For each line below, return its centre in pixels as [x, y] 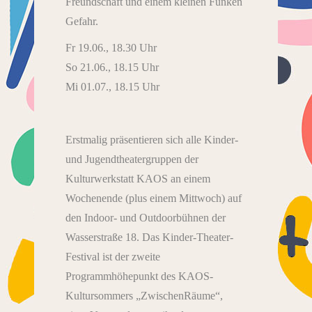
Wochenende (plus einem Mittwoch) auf [154, 198]
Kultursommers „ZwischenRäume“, [144, 295]
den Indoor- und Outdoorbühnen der [146, 217]
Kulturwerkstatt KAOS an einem [138, 178]
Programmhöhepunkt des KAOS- [139, 276]
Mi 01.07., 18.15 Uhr [112, 86]
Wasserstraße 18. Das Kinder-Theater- [149, 237]
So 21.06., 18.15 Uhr [112, 67]
